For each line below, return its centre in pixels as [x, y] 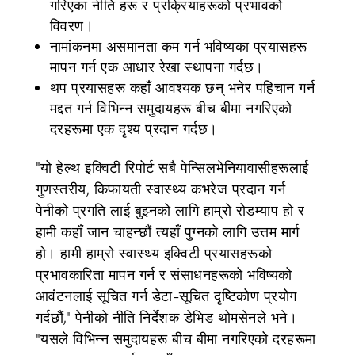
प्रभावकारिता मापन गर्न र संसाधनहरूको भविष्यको [164, 274]
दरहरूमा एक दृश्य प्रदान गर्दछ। [134, 128]
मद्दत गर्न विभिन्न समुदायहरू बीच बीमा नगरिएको [171, 108]
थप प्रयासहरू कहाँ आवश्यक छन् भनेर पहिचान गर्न [182, 87]
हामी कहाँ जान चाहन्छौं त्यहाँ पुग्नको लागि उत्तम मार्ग [167, 231]
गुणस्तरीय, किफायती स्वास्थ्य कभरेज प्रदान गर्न [160, 189]
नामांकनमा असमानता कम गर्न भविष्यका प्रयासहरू [178, 46]
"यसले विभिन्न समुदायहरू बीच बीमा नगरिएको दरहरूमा [176, 338]
